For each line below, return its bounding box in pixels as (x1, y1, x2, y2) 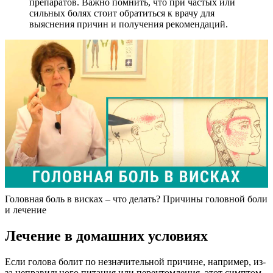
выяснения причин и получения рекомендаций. (29, 19, 228, 30)
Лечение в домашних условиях (5, 228, 208, 244)
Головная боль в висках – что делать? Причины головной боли (5, 194, 268, 205)
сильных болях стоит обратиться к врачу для (29, 8, 214, 19)
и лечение (5, 205, 46, 216)
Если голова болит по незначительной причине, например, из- (5, 257, 266, 268)
